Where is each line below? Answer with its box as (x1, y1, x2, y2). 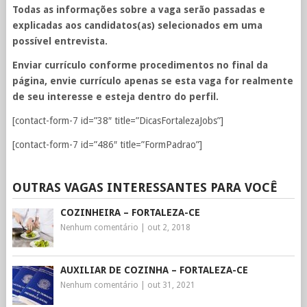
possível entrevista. (12, 36, 108, 47)
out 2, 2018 (147, 223, 191, 232)
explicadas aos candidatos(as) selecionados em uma (12, 20, 262, 31)
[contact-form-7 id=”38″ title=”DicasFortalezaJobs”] (12, 115, 223, 126)
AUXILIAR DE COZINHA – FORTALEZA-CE (60, 265, 248, 275)
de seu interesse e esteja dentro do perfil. (12, 91, 219, 102)
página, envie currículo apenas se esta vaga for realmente (12, 75, 293, 86)
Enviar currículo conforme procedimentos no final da (12, 60, 268, 71)
